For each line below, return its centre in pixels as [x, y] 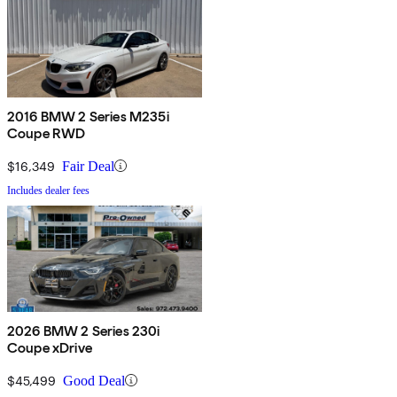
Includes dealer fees [48, 190]
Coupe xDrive [50, 347]
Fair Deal [88, 166]
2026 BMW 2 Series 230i [84, 331]
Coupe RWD [47, 133]
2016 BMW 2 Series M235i [88, 116]
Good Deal [94, 380]
